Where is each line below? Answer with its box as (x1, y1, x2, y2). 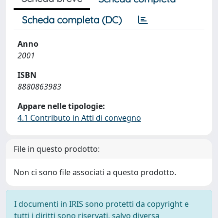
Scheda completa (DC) (22, 14, 122, 26)
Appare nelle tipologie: (18, 101, 105, 111)
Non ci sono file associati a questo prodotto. (14, 167, 176, 178)
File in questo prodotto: (14, 144, 100, 154)
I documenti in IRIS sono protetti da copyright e (14, 199, 189, 209)
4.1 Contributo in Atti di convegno (18, 112, 141, 123)
